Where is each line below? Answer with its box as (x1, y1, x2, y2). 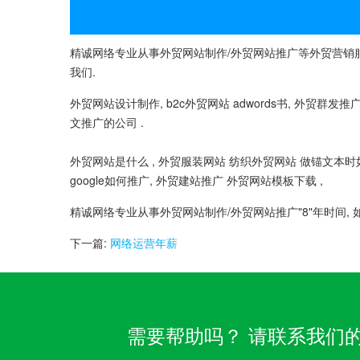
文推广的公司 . (70, 113, 144, 130)
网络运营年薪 (110, 234, 178, 251)
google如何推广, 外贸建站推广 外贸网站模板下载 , (70, 171, 323, 188)
